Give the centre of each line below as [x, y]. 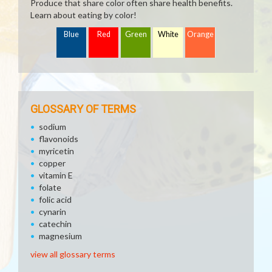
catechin [55, 224]
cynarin [53, 212]
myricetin [56, 151]
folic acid [55, 199]
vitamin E [56, 175]
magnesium [60, 236]
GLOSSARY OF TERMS [83, 109]
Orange [200, 34]
